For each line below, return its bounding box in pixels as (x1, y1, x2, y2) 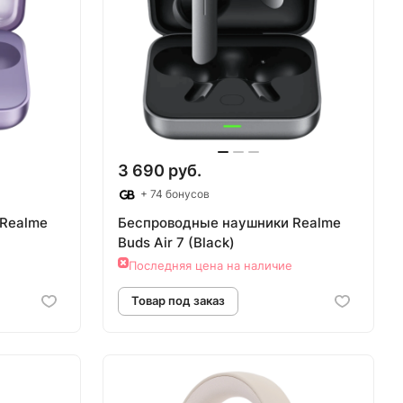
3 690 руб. (118, 161, 201, 181)
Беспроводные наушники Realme (118, 214, 341, 232)
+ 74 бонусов (138, 187, 210, 201)
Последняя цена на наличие (129, 258, 292, 273)
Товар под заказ (235, 36, 340, 52)
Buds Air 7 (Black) (118, 234, 235, 252)
